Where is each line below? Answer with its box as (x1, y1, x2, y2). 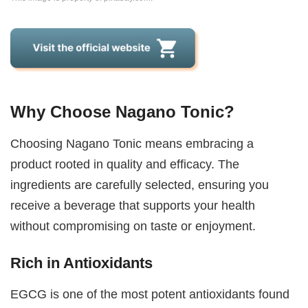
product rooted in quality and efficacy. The (10, 157, 240, 172)
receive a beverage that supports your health (10, 198, 256, 213)
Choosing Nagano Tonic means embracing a (10, 136, 254, 151)
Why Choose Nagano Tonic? (10, 102, 235, 122)
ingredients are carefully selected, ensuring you (10, 177, 269, 192)
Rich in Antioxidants (10, 254, 153, 272)
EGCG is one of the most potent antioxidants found (10, 286, 290, 301)
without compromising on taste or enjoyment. (10, 219, 256, 234)
